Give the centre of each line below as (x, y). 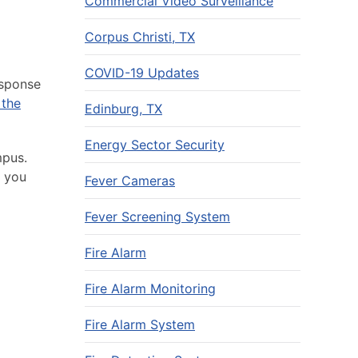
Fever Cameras (130, 181)
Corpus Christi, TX (140, 37)
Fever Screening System (157, 217)
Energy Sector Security (155, 145)
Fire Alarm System (140, 324)
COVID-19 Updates (142, 73)
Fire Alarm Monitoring (150, 288)
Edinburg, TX (123, 109)
